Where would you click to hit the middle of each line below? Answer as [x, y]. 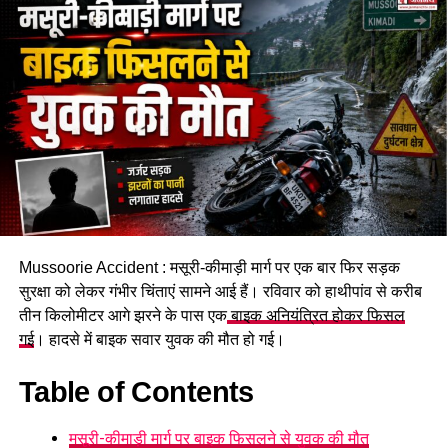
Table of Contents [136, 391]
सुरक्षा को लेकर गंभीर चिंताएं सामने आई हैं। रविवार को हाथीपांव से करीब [220, 291]
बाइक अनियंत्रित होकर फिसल [315, 315]
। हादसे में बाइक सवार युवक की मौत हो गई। [159, 339]
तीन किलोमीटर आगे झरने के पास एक [122, 315]
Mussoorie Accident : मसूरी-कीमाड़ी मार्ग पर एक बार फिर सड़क [209, 267]
